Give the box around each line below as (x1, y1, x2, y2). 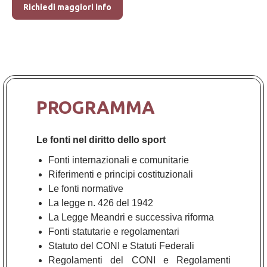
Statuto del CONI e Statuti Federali (48, 240, 194, 251)
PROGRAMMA (36, 97, 155, 117)
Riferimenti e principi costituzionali (48, 169, 193, 179)
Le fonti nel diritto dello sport (36, 134, 166, 145)
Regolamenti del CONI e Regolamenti (48, 254, 231, 265)
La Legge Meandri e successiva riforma (48, 212, 214, 222)
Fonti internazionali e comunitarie (48, 154, 189, 165)
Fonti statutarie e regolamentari (48, 226, 179, 237)
